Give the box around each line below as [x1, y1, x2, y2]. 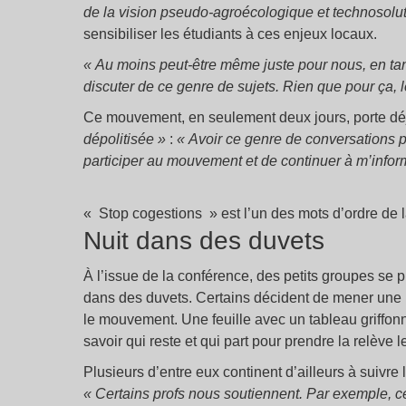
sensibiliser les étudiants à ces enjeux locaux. [83, 26, 377, 42]
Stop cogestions [99, 206, 202, 221]
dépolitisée [83, 131, 154, 147]
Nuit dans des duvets [83, 227, 324, 255]
